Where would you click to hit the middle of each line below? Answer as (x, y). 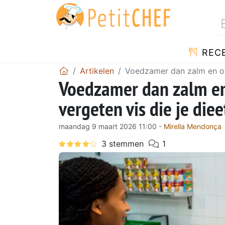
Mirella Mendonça (193, 126)
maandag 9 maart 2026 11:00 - (111, 126)
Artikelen (97, 71)
